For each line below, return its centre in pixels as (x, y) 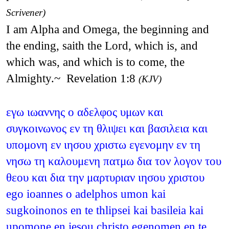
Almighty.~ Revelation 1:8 (72, 78)
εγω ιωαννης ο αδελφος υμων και (84, 112)
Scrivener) (26, 12)
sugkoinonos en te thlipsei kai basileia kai (105, 210)
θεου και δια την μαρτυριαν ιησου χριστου (105, 177)
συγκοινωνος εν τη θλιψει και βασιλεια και (107, 128)
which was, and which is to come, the (95, 62)
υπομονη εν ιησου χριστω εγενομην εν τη (103, 144)
